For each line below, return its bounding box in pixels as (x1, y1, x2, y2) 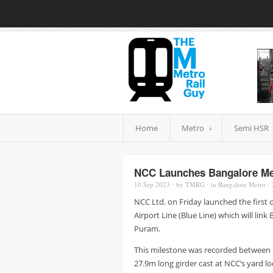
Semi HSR (234, 122, 269, 133)
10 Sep (134, 180, 154, 189)
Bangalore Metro (218, 180, 266, 189)
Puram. (134, 222, 160, 234)
